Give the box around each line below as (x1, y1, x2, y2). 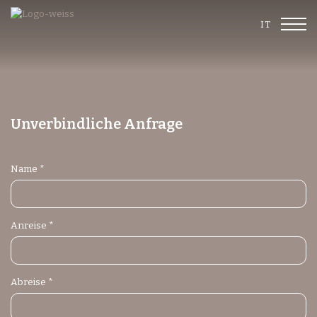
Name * (11, 163, 45, 175)
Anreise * (11, 219, 54, 231)
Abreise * (11, 275, 53, 288)
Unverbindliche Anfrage (11, 115, 183, 132)
